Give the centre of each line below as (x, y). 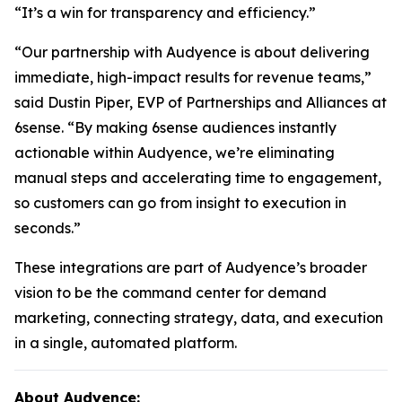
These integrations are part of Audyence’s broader (191, 268)
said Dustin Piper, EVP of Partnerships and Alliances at (201, 103)
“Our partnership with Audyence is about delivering (192, 52)
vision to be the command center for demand (170, 293)
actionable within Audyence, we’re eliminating (175, 153)
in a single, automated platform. (126, 343)
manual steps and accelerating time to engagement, (198, 178)
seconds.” (48, 228)
